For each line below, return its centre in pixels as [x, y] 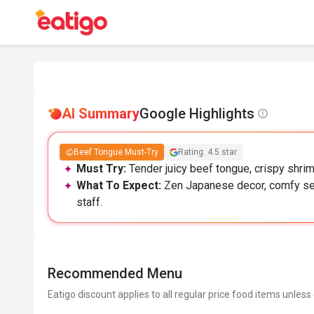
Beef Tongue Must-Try [116, 152]
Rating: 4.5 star [207, 152]
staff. [89, 202]
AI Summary [101, 114]
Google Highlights [197, 114]
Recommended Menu [115, 273]
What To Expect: [120, 185]
